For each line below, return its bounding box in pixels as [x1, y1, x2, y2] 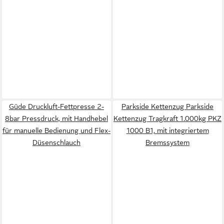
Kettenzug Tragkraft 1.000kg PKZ [113, 114, 221, 122]
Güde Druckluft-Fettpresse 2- [9, 102, 104, 110]
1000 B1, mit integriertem [126, 126, 209, 134]
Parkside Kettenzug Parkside [121, 102, 213, 110]
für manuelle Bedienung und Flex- [2, 126, 110, 134]
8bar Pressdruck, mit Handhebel [5, 114, 108, 122]
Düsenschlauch [32, 138, 80, 146]
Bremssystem [145, 138, 189, 146]
